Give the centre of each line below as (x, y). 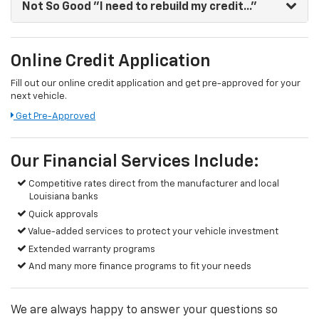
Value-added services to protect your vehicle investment (153, 232)
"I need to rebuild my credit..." (174, 7)
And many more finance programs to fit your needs (139, 267)
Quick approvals (63, 214)
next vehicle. (39, 97)
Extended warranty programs (91, 249)
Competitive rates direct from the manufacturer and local (153, 184)
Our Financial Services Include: (135, 162)
